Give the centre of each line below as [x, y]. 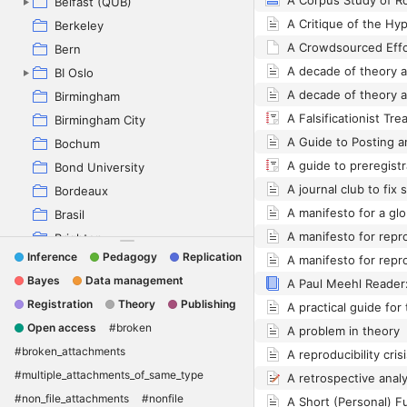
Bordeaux [81, 191]
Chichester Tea [97, 333]
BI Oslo [74, 73]
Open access [62, 327]
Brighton [79, 238]
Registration [60, 303]
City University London [119, 356]
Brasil [69, 214]
